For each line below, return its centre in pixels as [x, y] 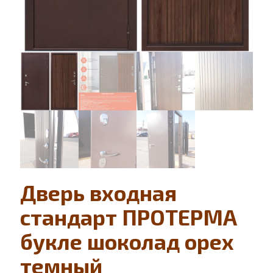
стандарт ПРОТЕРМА [129, 217]
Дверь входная [98, 193]
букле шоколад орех [127, 241]
